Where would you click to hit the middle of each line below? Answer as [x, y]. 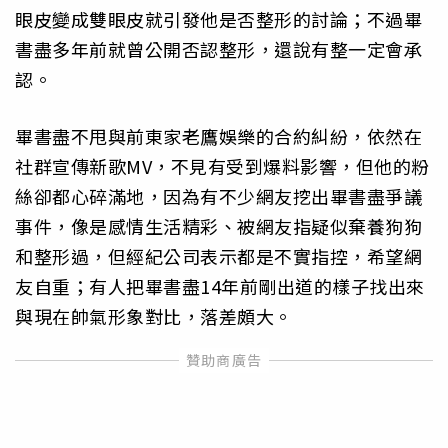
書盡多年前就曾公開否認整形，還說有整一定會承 [218, 49]
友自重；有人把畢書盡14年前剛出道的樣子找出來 [220, 285]
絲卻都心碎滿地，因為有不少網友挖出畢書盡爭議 [218, 195]
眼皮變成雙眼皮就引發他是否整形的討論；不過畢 [218, 19]
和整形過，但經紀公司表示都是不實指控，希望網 [218, 255]
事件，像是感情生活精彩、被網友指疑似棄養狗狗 [218, 225]
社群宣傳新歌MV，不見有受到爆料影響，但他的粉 [222, 165]
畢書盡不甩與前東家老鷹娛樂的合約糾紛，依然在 [218, 135]
